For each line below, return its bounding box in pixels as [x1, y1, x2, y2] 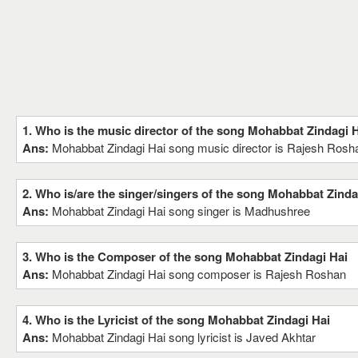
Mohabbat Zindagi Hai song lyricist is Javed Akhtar [52, 328, 316, 345]
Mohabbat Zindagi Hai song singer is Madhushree [52, 202, 310, 219]
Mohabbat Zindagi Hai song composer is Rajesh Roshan [52, 265, 346, 282]
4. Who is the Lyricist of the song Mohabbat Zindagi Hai [22, 311, 330, 328]
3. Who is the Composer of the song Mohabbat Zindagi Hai [22, 248, 348, 265]
